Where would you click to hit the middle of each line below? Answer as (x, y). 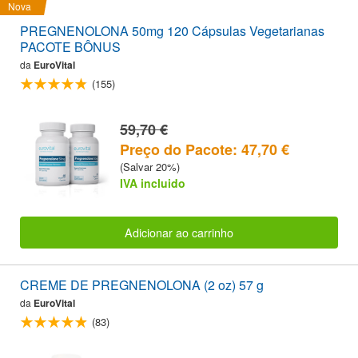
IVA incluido (153, 183)
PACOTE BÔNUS (70, 47)
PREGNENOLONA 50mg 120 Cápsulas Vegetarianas (172, 31)
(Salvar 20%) (150, 166)
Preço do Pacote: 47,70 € (205, 149)
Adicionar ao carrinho (179, 233)
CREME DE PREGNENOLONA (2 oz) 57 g (251, 285)
